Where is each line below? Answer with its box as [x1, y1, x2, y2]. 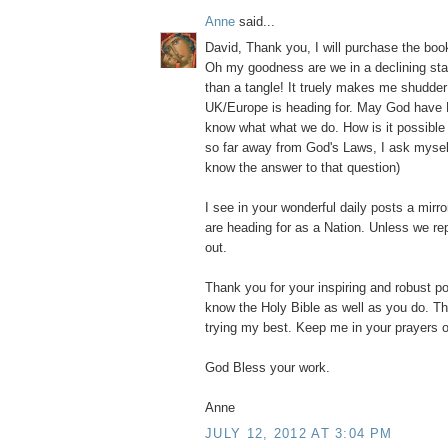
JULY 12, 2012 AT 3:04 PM [205, 425, 393, 441]
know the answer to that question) [205, 160, 400, 176]
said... [235, 13, 275, 29]
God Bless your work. [205, 360, 330, 376]
